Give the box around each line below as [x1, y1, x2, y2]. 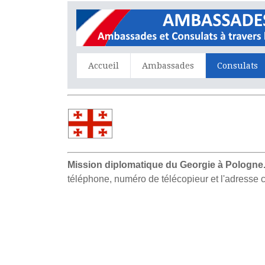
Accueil [88, 60, 119, 70]
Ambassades [142, 60, 195, 70]
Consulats [217, 60, 258, 70]
